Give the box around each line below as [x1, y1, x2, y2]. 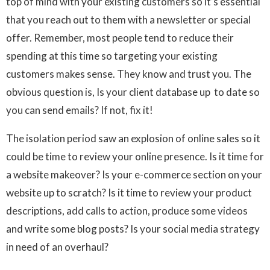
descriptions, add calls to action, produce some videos [6, 204, 248, 218]
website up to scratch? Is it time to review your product [6, 186, 252, 199]
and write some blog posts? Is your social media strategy [6, 222, 260, 236]
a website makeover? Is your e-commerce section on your [6, 168, 262, 181]
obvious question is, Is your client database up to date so [6, 86, 260, 99]
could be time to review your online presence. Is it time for [6, 150, 264, 163]
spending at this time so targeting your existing [6, 49, 218, 63]
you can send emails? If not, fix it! [6, 104, 153, 117]
